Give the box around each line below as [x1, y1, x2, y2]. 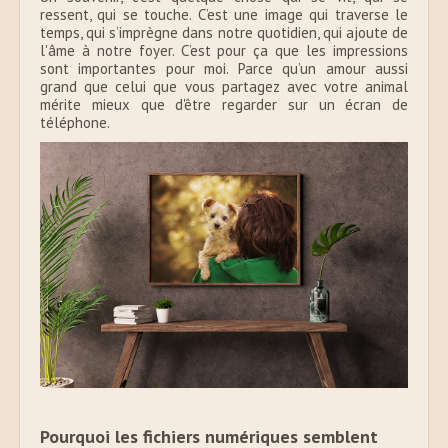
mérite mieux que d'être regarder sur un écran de [40, 95, 408, 115]
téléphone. [40, 113, 110, 133]
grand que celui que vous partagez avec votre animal [40, 77, 408, 97]
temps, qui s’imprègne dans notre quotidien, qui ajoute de [40, 23, 408, 43]
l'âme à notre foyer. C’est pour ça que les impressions [40, 41, 408, 61]
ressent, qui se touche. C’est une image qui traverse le [40, 5, 408, 25]
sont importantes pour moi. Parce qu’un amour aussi [40, 59, 408, 79]
